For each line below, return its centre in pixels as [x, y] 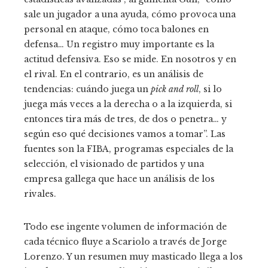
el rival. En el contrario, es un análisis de [114, 74]
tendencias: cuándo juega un [87, 89]
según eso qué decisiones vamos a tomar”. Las [125, 134]
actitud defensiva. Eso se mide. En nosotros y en [130, 59]
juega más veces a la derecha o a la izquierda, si [128, 104]
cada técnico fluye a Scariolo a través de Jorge [125, 241]
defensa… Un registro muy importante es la [119, 44]
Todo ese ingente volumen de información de [125, 226]
